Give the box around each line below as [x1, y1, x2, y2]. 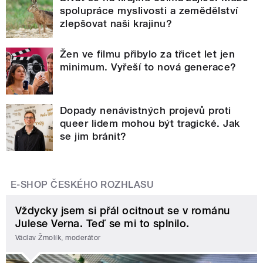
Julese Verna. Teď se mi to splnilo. [15, 217, 190, 230]
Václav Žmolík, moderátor [15, 233, 101, 242]
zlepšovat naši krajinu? [60, 18, 173, 30]
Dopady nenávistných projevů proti [60, 104, 231, 117]
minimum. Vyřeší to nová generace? [60, 61, 237, 73]
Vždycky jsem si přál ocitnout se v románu [15, 204, 230, 217]
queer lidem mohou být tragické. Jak [60, 117, 240, 130]
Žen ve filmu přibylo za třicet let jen [60, 48, 235, 60]
